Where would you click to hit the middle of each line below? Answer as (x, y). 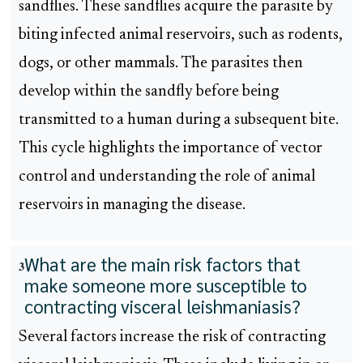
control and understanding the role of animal (167, 177)
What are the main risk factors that (162, 264)
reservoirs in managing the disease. (132, 206)
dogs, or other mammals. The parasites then (161, 64)
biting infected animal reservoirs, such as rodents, (181, 36)
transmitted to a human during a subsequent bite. (179, 121)
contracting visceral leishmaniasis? (162, 306)
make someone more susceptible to (166, 285)
